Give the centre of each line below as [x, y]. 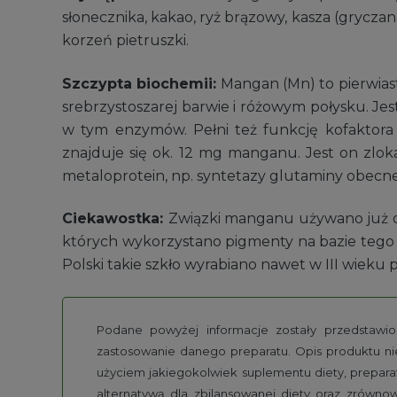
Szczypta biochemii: [142, 83]
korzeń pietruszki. [125, 41]
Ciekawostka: [115, 219]
